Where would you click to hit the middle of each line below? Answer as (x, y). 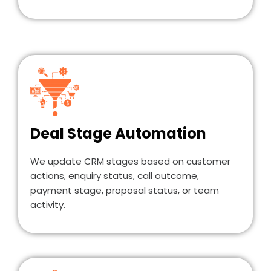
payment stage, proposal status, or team (125, 191)
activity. (48, 205)
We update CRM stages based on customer (130, 162)
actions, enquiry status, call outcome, (115, 176)
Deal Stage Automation (118, 134)
